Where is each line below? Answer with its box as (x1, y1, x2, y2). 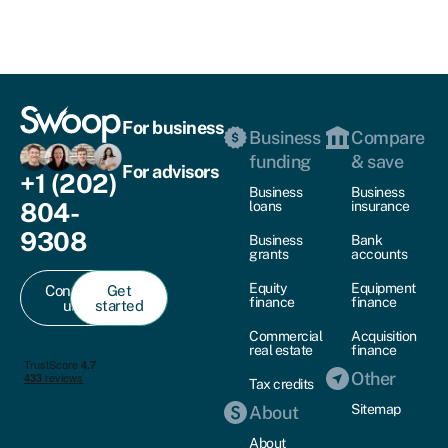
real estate (249, 341, 313, 358)
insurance (351, 197, 410, 214)
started (94, 296, 144, 314)
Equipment (351, 279, 416, 296)
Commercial (249, 327, 323, 344)
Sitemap (351, 400, 401, 417)
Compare (351, 126, 425, 148)
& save (351, 150, 404, 172)
